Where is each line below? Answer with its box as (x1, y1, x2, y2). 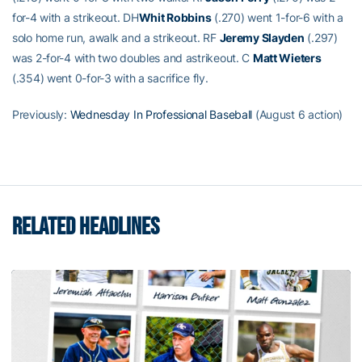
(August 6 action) (252, 107, 343, 121)
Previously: (12, 107, 70, 121)
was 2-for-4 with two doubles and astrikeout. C (12, 50, 253, 65)
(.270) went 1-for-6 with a (211, 10, 343, 24)
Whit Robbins (138, 10, 212, 24)
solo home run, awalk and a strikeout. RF (12, 30, 220, 44)
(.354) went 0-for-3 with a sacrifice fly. (12, 70, 208, 85)
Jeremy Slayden (219, 30, 305, 44)
